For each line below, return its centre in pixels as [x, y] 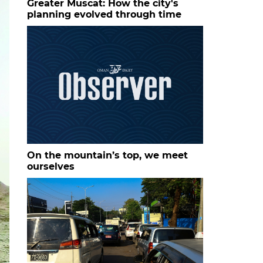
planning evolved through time [104, 14]
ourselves [51, 166]
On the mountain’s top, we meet [107, 155]
